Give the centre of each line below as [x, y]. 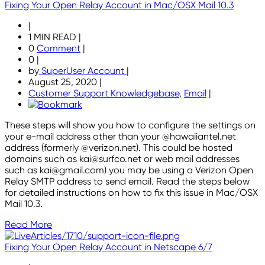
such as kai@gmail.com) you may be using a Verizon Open [129, 170]
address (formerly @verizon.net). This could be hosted [119, 148]
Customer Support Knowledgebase [104, 93]
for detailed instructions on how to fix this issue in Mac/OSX [131, 193]
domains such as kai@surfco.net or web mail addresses [122, 159]
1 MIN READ [54, 37]
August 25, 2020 [64, 82]
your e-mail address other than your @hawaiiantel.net [120, 137]
